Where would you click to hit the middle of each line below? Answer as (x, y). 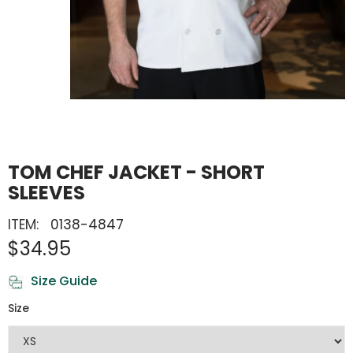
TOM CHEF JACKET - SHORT (136, 173)
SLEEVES (46, 193)
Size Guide (62, 281)
